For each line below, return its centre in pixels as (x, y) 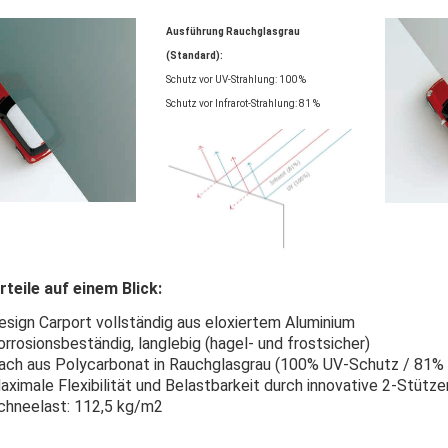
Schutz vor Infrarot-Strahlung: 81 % (242, 103)
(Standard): (194, 55)
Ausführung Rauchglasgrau (232, 31)
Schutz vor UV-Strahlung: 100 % (235, 79)
